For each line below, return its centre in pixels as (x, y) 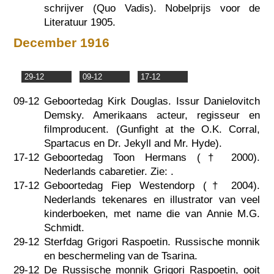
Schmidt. (65, 228)
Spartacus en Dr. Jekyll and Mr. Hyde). (133, 144)
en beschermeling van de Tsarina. (121, 256)
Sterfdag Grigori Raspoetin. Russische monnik (152, 242)
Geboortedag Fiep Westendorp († (138, 186)
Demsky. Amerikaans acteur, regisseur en (152, 116)
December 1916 (62, 43)
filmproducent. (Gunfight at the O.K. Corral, (152, 130)
